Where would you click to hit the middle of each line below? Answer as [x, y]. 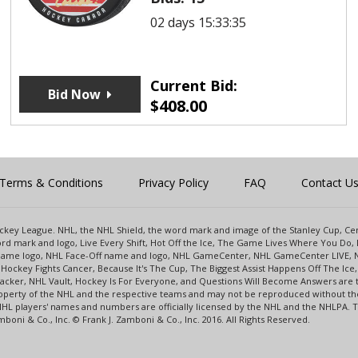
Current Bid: [193, 85]
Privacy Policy [173, 182]
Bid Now [74, 94]
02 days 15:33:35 [198, 22]
